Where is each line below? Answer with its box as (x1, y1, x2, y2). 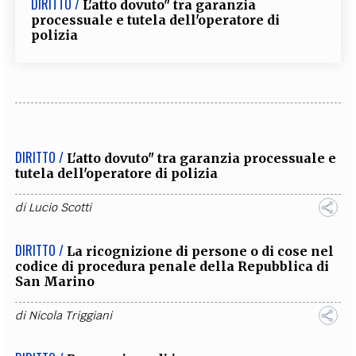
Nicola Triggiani (29, 308, 113, 323)
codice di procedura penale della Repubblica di (15, 257, 330, 274)
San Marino (15, 273, 95, 289)
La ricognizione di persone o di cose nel (67, 242, 335, 259)
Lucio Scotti (29, 199, 92, 215)
